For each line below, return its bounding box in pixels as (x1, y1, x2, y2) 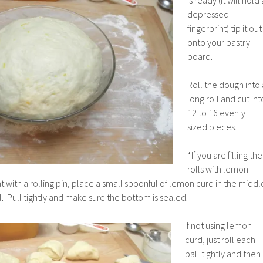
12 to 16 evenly (187, 106, 245, 119)
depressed (187, 8, 229, 20)
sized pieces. (187, 120, 237, 133)
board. (187, 50, 213, 62)
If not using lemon (185, 219, 252, 231)
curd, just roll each (185, 233, 255, 245)
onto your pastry (187, 36, 250, 48)
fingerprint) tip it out (187, 22, 262, 34)
